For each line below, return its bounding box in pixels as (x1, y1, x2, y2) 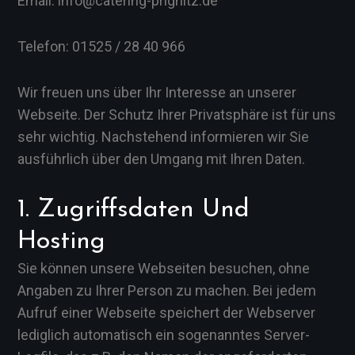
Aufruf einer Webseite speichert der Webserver (17, 304, 315, 321)
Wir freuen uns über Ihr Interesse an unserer (17, 84, 296, 101)
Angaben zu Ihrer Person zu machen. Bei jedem (17, 282, 316, 299)
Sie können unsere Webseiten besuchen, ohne (17, 260, 310, 277)
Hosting (17, 229, 105, 254)
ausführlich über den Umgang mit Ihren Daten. (17, 151, 305, 167)
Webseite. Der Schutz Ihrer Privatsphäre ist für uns (17, 106, 336, 123)
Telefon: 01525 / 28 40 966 (17, 38, 185, 55)
